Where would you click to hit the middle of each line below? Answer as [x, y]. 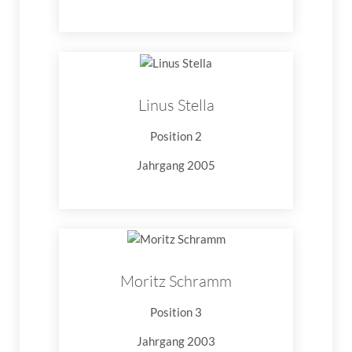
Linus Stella [176, 104]
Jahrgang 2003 [176, 341]
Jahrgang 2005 [176, 165]
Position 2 [176, 136]
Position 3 [176, 312]
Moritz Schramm [176, 280]
